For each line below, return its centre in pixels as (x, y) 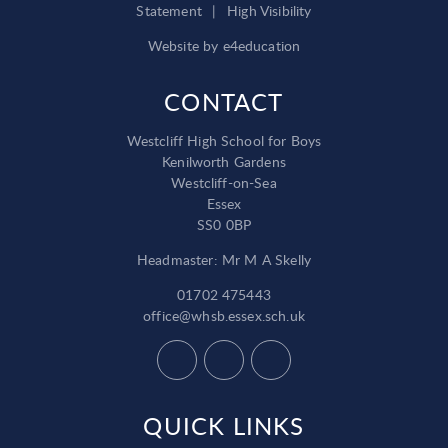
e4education (261, 46)
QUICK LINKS (224, 426)
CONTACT (224, 102)
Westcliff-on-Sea (224, 183)
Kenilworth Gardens (224, 162)
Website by (185, 46)
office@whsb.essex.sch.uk (224, 316)
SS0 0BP (224, 225)
